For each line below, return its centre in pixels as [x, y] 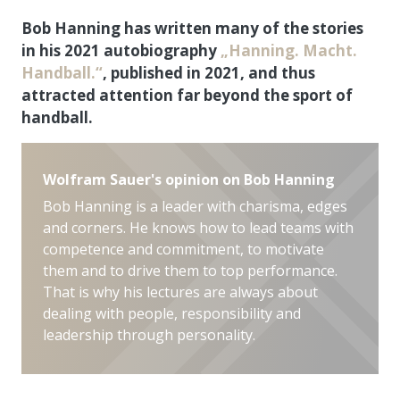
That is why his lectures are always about [180, 292]
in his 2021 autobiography [121, 50]
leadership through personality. [149, 334]
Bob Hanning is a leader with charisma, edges [195, 206]
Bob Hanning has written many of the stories [192, 28]
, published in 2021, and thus [209, 72]
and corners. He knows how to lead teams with [198, 227]
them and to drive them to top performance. [190, 270]
